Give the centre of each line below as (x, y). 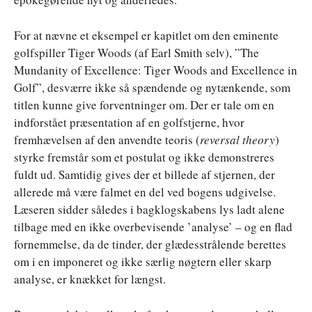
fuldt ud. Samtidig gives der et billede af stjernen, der (145, 174)
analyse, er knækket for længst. (90, 279)
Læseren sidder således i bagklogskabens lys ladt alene (149, 209)
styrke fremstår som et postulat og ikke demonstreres (144, 157)
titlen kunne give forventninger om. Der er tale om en (144, 104)
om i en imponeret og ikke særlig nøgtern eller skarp (143, 261)
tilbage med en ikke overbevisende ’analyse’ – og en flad (153, 226)
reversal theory (237, 139)
